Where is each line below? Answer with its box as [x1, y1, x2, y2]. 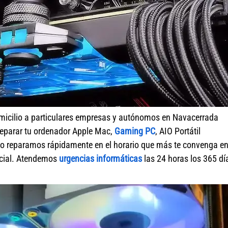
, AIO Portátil [155, 126, 201, 136]
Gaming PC [115, 126, 155, 136]
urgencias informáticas [59, 153, 142, 164]
